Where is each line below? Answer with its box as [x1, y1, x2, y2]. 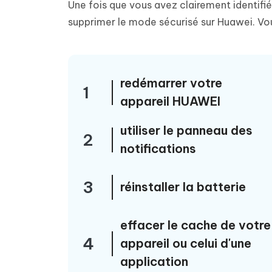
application [120, 254, 188, 269]
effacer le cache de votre [120, 217, 271, 233]
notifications [120, 141, 196, 156]
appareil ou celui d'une [120, 236, 251, 251]
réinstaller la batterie [120, 179, 246, 194]
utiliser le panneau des [120, 123, 253, 138]
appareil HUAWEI [120, 93, 220, 109]
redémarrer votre [120, 75, 222, 90]
